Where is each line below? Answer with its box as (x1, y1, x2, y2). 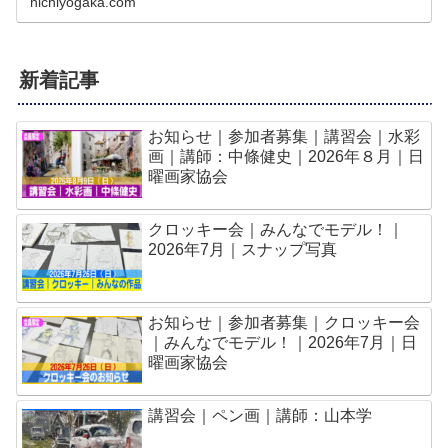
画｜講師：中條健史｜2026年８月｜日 (148, 148, 425, 166)
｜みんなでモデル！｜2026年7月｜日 (148, 334, 418, 352)
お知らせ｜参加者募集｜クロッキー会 (148, 314, 421, 332)
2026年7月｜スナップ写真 (148, 241, 338, 259)
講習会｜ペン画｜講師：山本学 (148, 407, 373, 425)
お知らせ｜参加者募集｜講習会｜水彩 (148, 128, 421, 146)
